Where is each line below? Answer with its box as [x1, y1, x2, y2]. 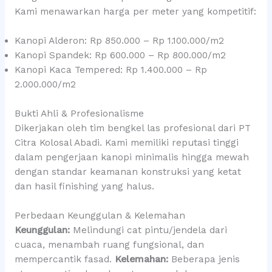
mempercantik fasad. [14, 254, 115, 265]
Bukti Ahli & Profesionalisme [14, 107, 144, 119]
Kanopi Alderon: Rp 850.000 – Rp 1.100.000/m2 [14, 35, 224, 47]
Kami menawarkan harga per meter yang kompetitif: [14, 5, 256, 17]
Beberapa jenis [168, 254, 240, 265]
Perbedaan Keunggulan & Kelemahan [14, 210, 185, 222]
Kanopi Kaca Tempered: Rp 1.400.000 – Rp [14, 64, 207, 76]
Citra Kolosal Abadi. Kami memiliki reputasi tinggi [14, 137, 239, 148]
